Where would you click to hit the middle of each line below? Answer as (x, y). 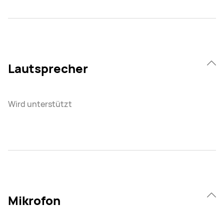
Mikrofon (34, 200)
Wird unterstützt (40, 104)
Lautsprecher (48, 68)
